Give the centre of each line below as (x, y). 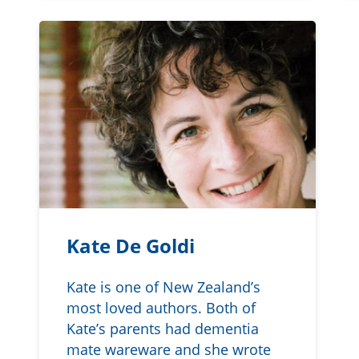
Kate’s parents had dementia (162, 328)
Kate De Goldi (130, 246)
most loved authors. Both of (161, 307)
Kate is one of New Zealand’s (163, 286)
